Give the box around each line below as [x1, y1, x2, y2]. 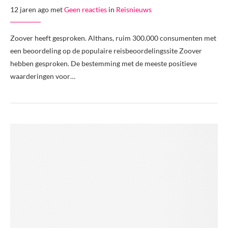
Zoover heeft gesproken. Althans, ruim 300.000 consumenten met [10, 34, 216, 43]
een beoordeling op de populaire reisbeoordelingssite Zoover [10, 46, 202, 55]
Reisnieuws [116, 5, 152, 14]
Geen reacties [64, 5, 107, 14]
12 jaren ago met [10, 5, 64, 14]
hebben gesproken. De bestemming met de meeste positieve [10, 59, 197, 68]
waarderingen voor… [10, 72, 75, 81]
